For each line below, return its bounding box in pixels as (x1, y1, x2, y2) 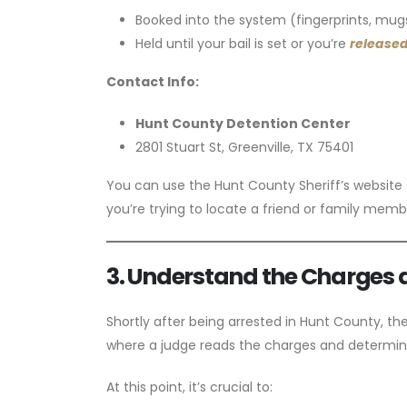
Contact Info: (106, 72, 199, 91)
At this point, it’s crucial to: (106, 377, 273, 396)
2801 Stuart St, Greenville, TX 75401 (135, 137, 353, 156)
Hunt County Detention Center (135, 114, 351, 133)
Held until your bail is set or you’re (135, 34, 350, 53)
